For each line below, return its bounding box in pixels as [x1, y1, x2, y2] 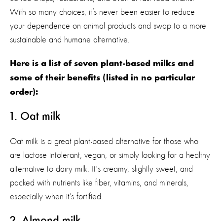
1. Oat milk [10, 110, 61, 123]
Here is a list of [10, 59, 74, 69]
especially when [10, 192, 66, 201]
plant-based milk [101, 59, 171, 69]
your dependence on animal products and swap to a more [10, 21, 206, 31]
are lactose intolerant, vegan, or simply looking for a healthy [10, 150, 210, 160]
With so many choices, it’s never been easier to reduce [10, 7, 195, 17]
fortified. [74, 192, 106, 201]
